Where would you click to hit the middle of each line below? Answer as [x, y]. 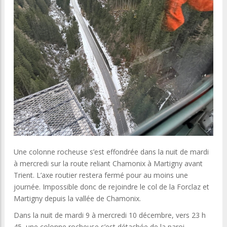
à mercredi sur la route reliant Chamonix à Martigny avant [108, 164]
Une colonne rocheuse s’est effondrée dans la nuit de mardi [111, 152]
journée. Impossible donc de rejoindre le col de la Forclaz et [111, 187]
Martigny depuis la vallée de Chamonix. [77, 199]
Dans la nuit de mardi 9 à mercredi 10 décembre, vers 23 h [110, 215]
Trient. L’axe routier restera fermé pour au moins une [101, 175]
